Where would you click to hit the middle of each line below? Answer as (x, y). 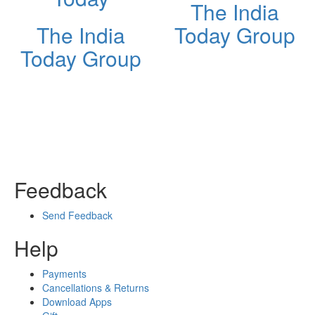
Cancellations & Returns (96, 287)
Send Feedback (77, 215)
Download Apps (77, 301)
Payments (64, 273)
